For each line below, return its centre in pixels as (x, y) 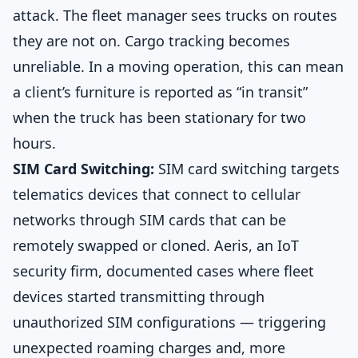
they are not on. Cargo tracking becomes (151, 41)
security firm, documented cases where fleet (163, 271)
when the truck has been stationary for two (159, 117)
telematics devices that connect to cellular (157, 194)
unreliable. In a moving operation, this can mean (178, 66)
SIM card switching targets (247, 169)
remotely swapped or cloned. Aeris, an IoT (156, 245)
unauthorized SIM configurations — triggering (169, 322)
